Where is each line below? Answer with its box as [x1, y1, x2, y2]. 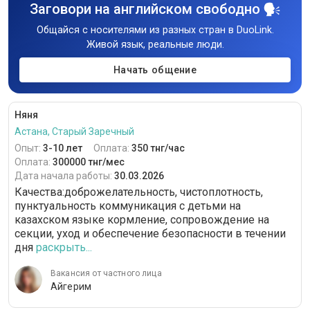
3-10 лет [43, 143, 82, 154]
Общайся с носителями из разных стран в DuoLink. [36, 24, 274, 36]
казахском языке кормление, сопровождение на [15, 213, 269, 227]
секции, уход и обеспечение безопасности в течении [15, 227, 286, 241]
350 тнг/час [131, 143, 185, 154]
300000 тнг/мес [53, 156, 125, 168]
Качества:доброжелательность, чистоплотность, [15, 185, 263, 199]
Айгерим [51, 281, 92, 293]
